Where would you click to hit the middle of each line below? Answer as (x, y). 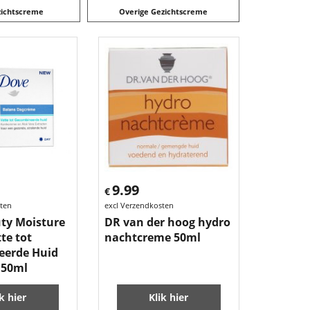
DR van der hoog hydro (167, 222)
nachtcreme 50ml (153, 237)
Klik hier (169, 297)
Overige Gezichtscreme (163, 11)
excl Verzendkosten (139, 205)
